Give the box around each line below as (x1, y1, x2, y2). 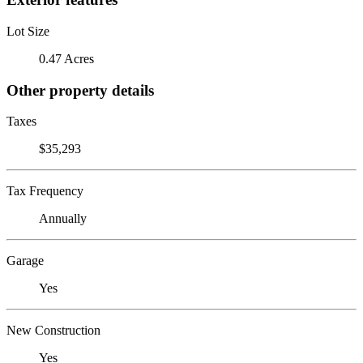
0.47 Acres (39, 51, 94, 66)
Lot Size (6, 23, 49, 38)
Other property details (6, 81, 154, 99)
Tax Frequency (6, 184, 83, 199)
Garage (6, 254, 44, 268)
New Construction (6, 323, 100, 338)
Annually (39, 211, 87, 226)
